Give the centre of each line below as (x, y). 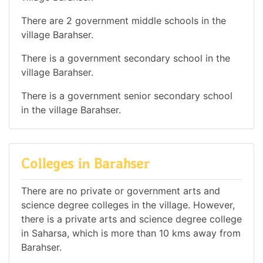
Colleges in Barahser (85, 164)
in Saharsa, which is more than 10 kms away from (131, 233)
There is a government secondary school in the (126, 58)
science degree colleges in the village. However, (128, 205)
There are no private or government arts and (121, 190)
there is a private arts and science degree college (131, 219)
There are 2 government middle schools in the (124, 21)
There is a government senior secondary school (127, 96)
